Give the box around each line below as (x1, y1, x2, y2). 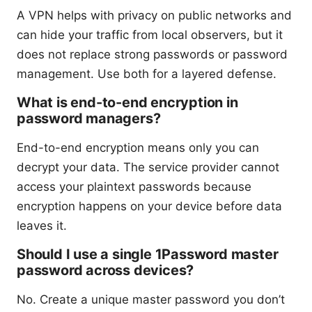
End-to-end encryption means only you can (17, 140, 259, 155)
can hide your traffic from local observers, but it (17, 27, 283, 42)
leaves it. (17, 218, 67, 233)
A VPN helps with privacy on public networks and (17, 8, 292, 22)
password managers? (17, 109, 161, 127)
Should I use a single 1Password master (17, 245, 279, 263)
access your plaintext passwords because (17, 179, 251, 194)
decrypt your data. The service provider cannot (17, 159, 279, 174)
